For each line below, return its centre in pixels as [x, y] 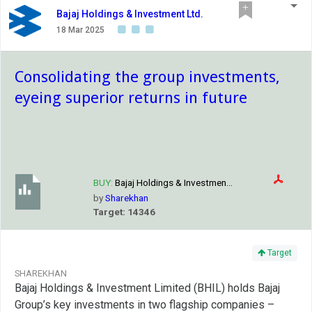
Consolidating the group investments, [147, 77]
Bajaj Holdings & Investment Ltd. [130, 14]
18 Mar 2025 [80, 30]
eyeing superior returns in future [131, 98]
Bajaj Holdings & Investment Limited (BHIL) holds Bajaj [147, 288]
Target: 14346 [124, 212]
